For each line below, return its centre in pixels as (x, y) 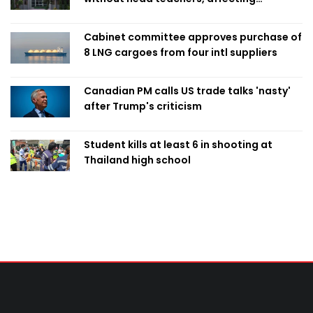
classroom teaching (136, 14)
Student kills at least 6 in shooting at (178, 145)
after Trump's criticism (143, 107)
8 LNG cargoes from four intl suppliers (181, 53)
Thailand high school (137, 160)
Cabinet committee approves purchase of (193, 37)
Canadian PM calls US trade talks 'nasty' (187, 91)
